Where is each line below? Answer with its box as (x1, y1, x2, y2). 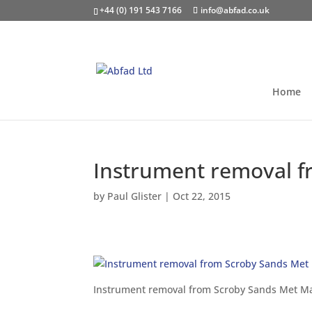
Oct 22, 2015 (173, 189, 231, 203)
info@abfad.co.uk (201, 4, 270, 16)
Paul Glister (107, 189, 162, 203)
